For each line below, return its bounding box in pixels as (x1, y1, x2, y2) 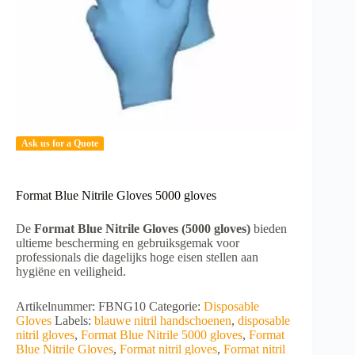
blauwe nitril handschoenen (94, 313, 231, 327)
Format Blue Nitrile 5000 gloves (81, 327, 242, 342)
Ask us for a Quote (21, 138, 99, 150)
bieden (250, 221, 287, 235)
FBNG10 (98, 299, 146, 313)
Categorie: (149, 299, 204, 313)
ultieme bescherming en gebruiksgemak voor (16, 235, 239, 250)
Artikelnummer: (16, 299, 98, 313)
